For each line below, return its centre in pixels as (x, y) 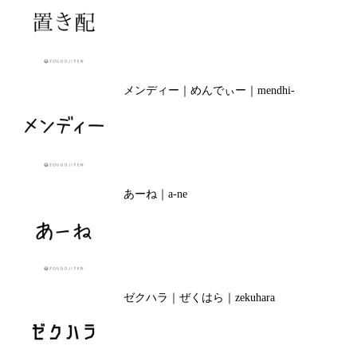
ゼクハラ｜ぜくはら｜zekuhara (199, 298)
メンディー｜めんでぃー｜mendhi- (209, 90)
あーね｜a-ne (155, 194)
